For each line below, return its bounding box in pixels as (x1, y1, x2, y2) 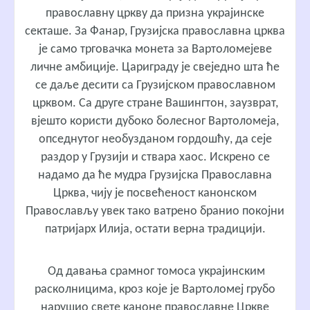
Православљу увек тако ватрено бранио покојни (26, 205, 284, 219)
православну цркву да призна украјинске (46, 7, 264, 21)
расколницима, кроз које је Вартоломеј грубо (35, 282, 275, 296)
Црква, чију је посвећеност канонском (53, 187, 257, 201)
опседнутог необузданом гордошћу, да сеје (38, 133, 272, 147)
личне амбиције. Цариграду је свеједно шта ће (30, 61, 280, 75)
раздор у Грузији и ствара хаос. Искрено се (40, 151, 270, 165)
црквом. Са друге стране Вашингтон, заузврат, (32, 97, 278, 111)
